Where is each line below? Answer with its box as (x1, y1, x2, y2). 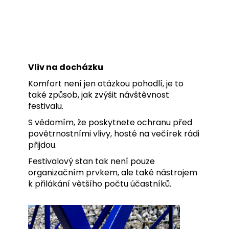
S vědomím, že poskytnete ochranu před (28, 117, 192, 129)
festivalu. (28, 100, 63, 112)
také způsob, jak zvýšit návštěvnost (28, 89, 169, 101)
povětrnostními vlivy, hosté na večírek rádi (28, 128, 199, 140)
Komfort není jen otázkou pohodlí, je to (28, 78, 184, 90)
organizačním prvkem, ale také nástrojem (28, 167, 197, 179)
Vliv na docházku (28, 61, 103, 74)
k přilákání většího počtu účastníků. (28, 178, 171, 190)
